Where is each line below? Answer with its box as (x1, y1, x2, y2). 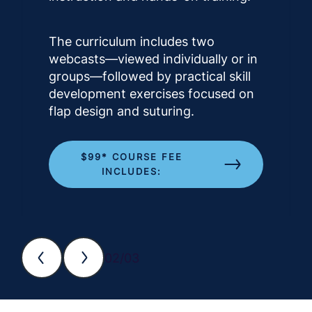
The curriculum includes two (49, 34, 214, 49)
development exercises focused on (49, 86, 254, 102)
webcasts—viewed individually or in (49, 52, 258, 67)
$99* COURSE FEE (80, 151, 182, 163)
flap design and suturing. (49, 104, 194, 119)
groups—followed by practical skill (49, 69, 251, 84)
